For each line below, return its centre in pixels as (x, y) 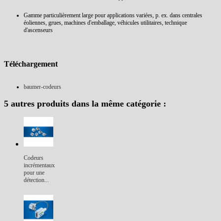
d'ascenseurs (38, 30)
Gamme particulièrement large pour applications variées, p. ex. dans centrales (113, 15)
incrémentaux (39, 165)
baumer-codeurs (42, 87)
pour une (34, 173)
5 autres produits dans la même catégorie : (85, 104)
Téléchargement (31, 64)
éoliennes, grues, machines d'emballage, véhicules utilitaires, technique (105, 23)
